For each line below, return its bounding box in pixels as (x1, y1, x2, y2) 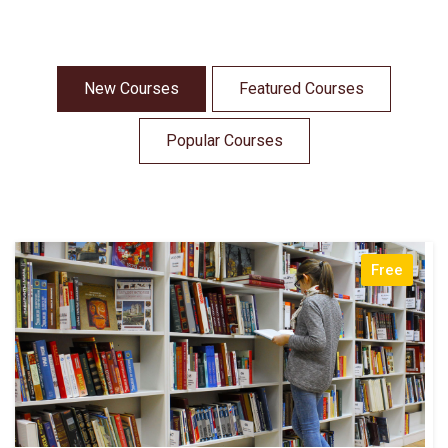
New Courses (84, 79, 179, 98)
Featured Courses (239, 79, 364, 98)
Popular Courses (165, 131, 283, 150)
